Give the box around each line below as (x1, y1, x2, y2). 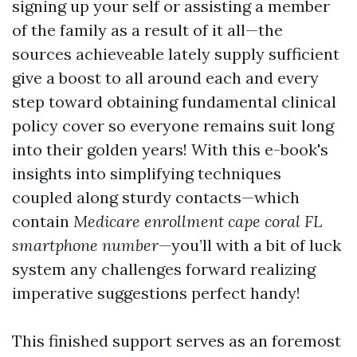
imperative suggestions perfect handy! (12, 283, 300, 303)
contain (12, 211, 73, 231)
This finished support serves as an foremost (12, 331, 341, 351)
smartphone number (12, 235, 159, 255)
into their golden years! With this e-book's (12, 139, 328, 159)
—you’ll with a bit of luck (159, 235, 341, 255)
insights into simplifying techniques (12, 163, 281, 183)
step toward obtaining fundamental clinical (12, 92, 336, 112)
